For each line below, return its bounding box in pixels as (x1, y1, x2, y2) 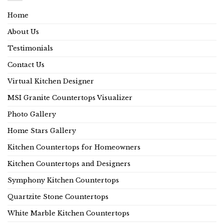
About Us (7, 27, 39, 35)
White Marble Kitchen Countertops (7, 209, 129, 217)
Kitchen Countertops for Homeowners (7, 143, 140, 151)
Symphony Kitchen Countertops (7, 176, 119, 184)
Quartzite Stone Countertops (7, 192, 108, 200)
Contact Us (7, 60, 44, 68)
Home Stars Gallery (7, 126, 76, 134)
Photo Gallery (7, 110, 56, 118)
